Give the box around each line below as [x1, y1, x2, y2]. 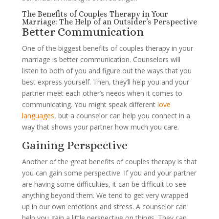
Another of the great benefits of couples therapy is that [22, 157, 197, 166]
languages [22, 111, 54, 120]
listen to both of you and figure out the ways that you [22, 66, 192, 75]
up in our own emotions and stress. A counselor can [22, 202, 187, 211]
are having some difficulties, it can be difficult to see [22, 179, 186, 189]
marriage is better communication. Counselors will [22, 55, 180, 64]
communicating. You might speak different [22, 100, 157, 109]
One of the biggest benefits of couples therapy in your [22, 44, 193, 53]
